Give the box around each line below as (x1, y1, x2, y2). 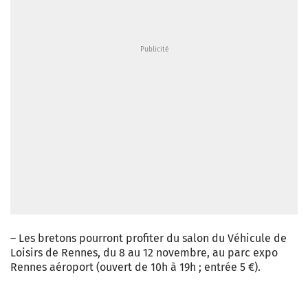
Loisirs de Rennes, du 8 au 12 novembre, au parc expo (10, 246, 278, 259)
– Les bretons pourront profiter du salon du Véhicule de (10, 232, 287, 245)
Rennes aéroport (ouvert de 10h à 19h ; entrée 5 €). (10, 261, 261, 274)
